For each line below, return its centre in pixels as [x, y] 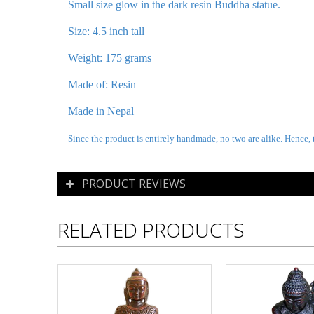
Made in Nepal [101, 111]
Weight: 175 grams [110, 58]
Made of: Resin [102, 84]
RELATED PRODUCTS [151, 230]
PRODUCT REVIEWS [134, 184]
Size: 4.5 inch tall [106, 31]
